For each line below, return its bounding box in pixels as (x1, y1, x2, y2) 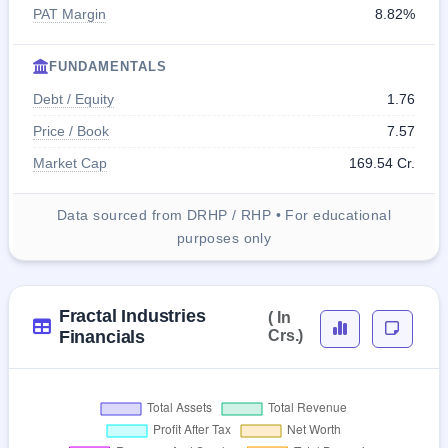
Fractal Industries (58, 305, 206, 326)
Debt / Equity (33, 90, 114, 107)
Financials (58, 326, 146, 347)
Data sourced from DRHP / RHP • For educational (57, 206, 391, 223)
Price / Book (33, 122, 109, 139)
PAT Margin (33, 5, 106, 22)
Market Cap (33, 154, 107, 171)
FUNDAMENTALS (49, 58, 168, 74)
